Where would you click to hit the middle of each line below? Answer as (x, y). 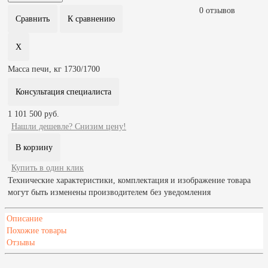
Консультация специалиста (63, 92)
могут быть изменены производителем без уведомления (109, 192)
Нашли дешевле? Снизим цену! (69, 126)
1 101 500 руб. (33, 114)
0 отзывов (217, 10)
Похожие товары (36, 230)
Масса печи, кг (35, 69)
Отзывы (21, 242)
